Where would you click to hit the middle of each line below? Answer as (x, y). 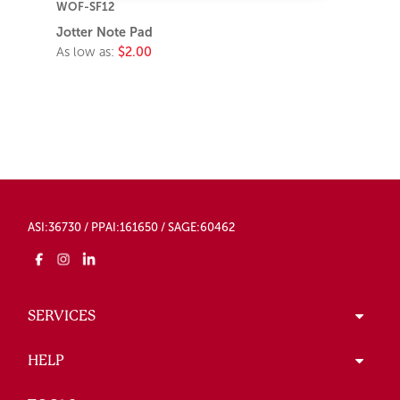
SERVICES (62, 316)
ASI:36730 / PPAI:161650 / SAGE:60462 (131, 228)
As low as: (87, 52)
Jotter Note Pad (105, 33)
